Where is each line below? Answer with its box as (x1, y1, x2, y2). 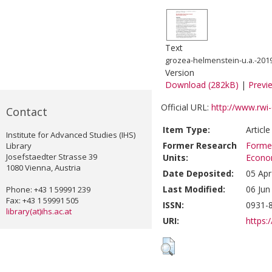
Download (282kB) (165, 79, 239, 91)
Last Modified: (163, 183, 225, 195)
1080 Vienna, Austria (6, 162, 81, 174)
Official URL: (161, 101, 211, 114)
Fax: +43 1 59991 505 (6, 195, 79, 206)
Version (165, 67, 194, 79)
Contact (6, 104, 47, 120)
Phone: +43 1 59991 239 (6, 184, 90, 195)
